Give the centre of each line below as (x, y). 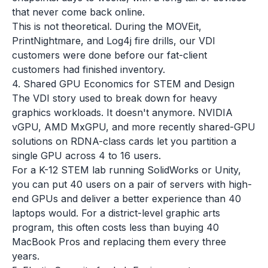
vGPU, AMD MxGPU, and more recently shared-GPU (134, 127)
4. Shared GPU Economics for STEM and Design (123, 84)
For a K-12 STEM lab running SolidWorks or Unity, (127, 170)
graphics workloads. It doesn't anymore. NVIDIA (122, 112)
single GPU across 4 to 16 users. (86, 156)
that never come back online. (78, 12)
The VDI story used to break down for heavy (115, 98)
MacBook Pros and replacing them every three (119, 242)
